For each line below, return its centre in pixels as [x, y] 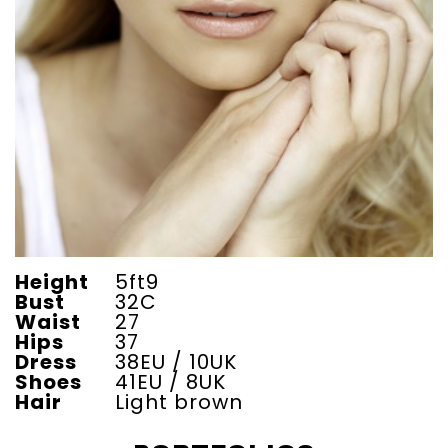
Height [52, 281]
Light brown [179, 401]
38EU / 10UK [176, 361]
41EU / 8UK [170, 381]
